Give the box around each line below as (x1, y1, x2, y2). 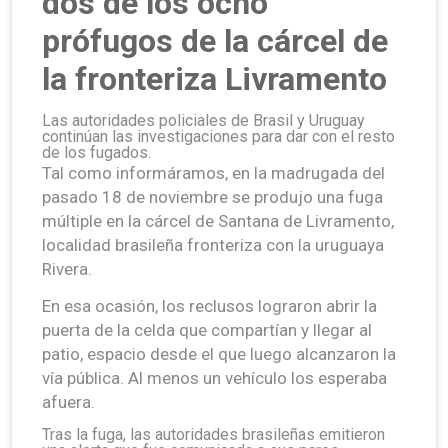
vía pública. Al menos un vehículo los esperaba (42, 367, 387, 388)
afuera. (42, 391, 95, 412)
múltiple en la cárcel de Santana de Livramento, (42, 210, 394, 231)
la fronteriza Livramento (42, 59, 387, 98)
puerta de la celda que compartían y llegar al (42, 319, 372, 340)
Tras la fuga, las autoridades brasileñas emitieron (42, 424, 385, 444)
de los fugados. (42, 142, 151, 162)
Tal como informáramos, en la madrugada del (42, 162, 385, 183)
